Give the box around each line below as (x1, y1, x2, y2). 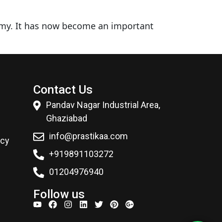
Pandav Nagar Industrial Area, (46, 100, 160, 111)
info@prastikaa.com (49, 131, 128, 142)
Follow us (33, 187, 85, 202)
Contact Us (33, 83, 93, 97)
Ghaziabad (46, 113, 87, 124)
